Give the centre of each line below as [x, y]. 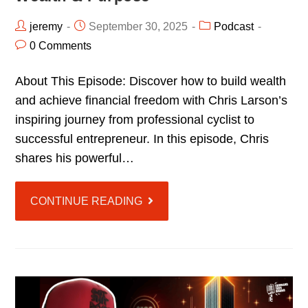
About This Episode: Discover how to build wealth [151, 81]
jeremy [46, 27]
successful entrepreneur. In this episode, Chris [142, 139]
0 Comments [61, 46]
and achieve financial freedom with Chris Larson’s [152, 101]
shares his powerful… [75, 158]
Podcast [234, 27]
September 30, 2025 [139, 27]
